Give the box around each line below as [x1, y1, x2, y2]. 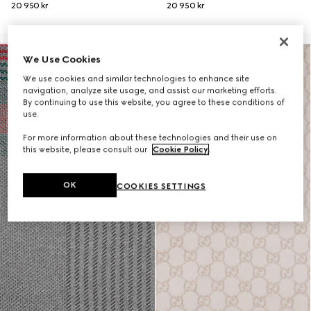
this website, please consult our [23, 144, 150, 155]
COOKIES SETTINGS [117, 181, 206, 192]
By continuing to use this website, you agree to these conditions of [23, 97, 285, 108]
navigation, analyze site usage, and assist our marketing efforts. [23, 85, 278, 96]
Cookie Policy [153, 144, 209, 155]
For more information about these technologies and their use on [23, 133, 278, 143]
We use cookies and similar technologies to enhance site [23, 74, 250, 84]
